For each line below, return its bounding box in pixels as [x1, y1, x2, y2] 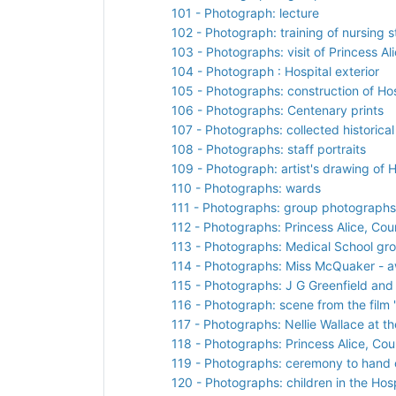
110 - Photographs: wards [171, 179, 321, 195]
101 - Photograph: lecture [171, 4, 319, 20]
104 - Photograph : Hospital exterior [171, 63, 379, 79]
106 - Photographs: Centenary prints [171, 102, 384, 118]
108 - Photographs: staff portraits [171, 141, 366, 156]
